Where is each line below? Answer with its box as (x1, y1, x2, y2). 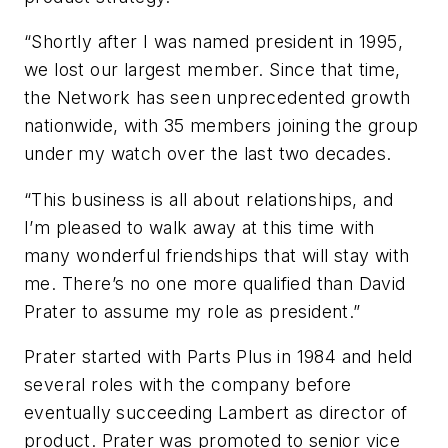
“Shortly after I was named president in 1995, (24, 31, 403, 53)
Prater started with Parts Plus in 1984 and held (24, 346, 413, 368)
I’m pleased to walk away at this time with (24, 216, 375, 238)
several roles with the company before (24, 374, 352, 396)
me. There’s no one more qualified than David (24, 272, 406, 294)
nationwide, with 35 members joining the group (24, 115, 418, 137)
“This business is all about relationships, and (24, 188, 394, 210)
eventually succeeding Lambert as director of (24, 402, 408, 424)
